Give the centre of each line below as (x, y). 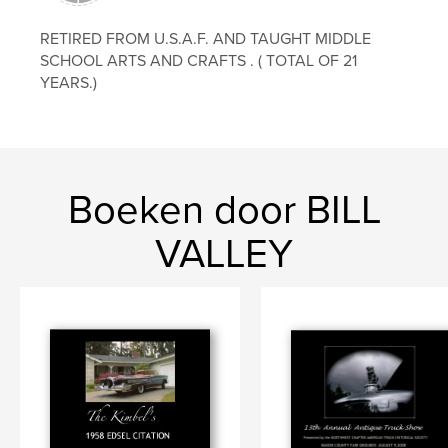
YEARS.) (69, 82)
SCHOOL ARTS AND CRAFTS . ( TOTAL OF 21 (199, 60)
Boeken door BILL (224, 209)
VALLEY (224, 253)
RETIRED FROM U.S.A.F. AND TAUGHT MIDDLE (206, 38)
